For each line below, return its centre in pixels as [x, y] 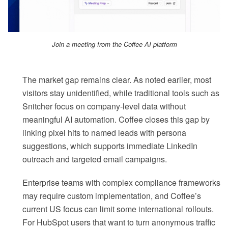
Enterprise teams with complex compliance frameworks [121, 182]
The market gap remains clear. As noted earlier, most [117, 79]
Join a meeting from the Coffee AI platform [114, 44]
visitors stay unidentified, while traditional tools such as [121, 93]
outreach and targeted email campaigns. [95, 159]
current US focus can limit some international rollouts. [118, 209]
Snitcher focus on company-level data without [104, 106]
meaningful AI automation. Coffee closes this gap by [116, 119]
